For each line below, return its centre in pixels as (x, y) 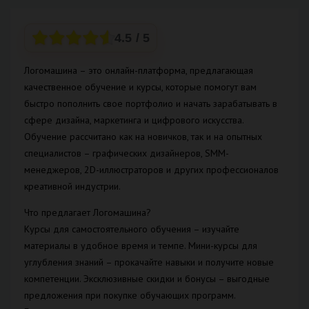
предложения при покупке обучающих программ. (130, 296)
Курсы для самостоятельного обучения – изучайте (132, 229)
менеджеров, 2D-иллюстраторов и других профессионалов (151, 170)
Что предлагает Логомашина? (88, 213)
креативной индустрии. (72, 187)
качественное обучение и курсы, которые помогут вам (140, 87)
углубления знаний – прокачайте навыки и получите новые (149, 262)
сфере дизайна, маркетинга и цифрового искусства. (134, 120)
